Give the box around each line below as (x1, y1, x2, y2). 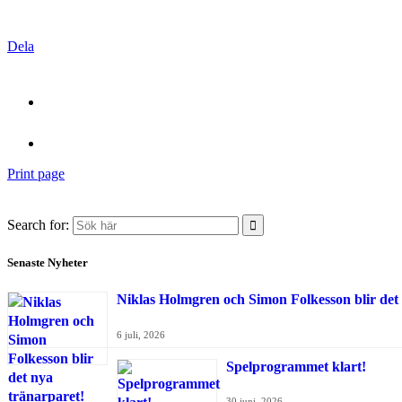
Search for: (7, 216, 69, 232)
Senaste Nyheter (7, 255, 88, 269)
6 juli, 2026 (117, 328, 165, 340)
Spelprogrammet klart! (226, 358, 366, 374)
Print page (7, 165, 65, 181)
